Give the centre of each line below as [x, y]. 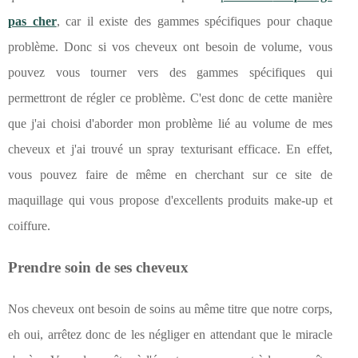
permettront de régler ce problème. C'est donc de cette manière [170, 98]
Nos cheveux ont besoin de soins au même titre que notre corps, [170, 309]
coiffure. [29, 226]
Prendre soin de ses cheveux [98, 268]
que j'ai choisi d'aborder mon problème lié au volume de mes [170, 124]
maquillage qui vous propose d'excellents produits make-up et [170, 201]
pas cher [32, 22]
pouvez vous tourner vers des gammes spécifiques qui [170, 73]
